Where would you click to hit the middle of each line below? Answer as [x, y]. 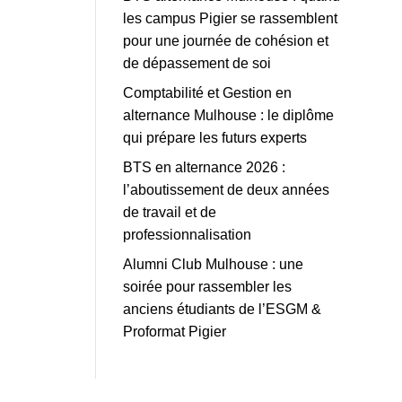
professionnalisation [187, 234]
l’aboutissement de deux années [226, 189]
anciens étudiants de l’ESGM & [222, 309]
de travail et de [169, 212]
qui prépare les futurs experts [214, 137]
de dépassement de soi [197, 63]
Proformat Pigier [174, 331]
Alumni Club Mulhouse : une [213, 264]
